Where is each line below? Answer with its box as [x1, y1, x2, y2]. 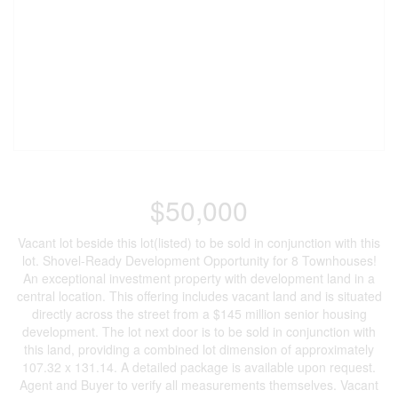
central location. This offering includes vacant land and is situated [16, 287, 382, 305]
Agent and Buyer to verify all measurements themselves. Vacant [20, 376, 378, 394]
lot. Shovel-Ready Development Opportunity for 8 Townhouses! [21, 251, 377, 269]
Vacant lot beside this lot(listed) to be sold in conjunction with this [18, 234, 380, 251]
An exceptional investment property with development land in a [23, 269, 375, 287]
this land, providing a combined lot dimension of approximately [24, 340, 374, 358]
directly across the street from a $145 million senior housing [31, 305, 367, 322]
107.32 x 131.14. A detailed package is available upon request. [22, 358, 376, 376]
